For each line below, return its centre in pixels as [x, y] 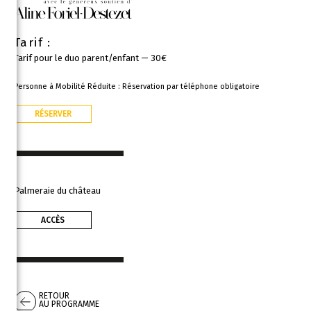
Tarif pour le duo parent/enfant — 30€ [90, 58]
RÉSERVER [53, 114]
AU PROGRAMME [69, 304]
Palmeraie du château [57, 190]
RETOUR [54, 296]
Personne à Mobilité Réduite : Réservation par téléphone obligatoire [137, 86]
